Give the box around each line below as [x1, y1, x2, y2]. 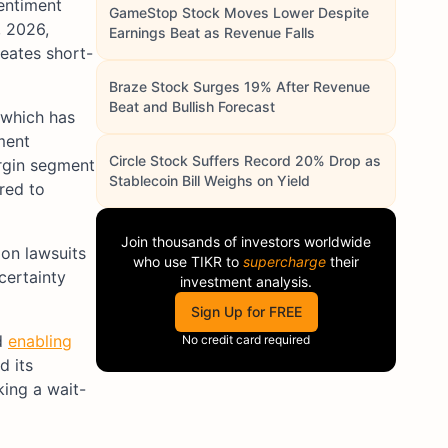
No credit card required [182, 332, 310, 347]
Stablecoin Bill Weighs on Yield [109, 172, 310, 189]
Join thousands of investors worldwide [121, 233, 371, 250]
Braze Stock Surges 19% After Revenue [109, 78, 370, 95]
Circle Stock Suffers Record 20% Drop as [109, 152, 381, 169]
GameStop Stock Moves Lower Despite [109, 4, 369, 21]
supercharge [243, 253, 326, 270]
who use [133, 253, 191, 270]
